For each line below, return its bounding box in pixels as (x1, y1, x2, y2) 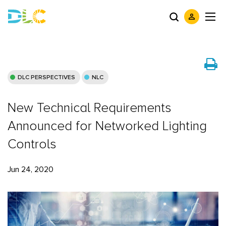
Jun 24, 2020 (8, 165, 53, 174)
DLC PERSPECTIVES (18, 75, 75, 81)
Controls (8, 136, 56, 152)
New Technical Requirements (8, 100, 172, 116)
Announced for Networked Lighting (8, 118, 207, 134)
